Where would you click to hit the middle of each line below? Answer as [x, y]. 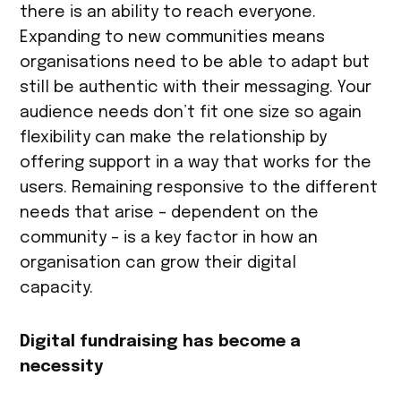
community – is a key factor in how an [169, 238]
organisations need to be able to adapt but [195, 62]
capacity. [61, 288]
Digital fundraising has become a [161, 341]
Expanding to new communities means [173, 37]
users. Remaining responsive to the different [199, 188]
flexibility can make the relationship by [174, 137]
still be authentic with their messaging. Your [196, 87]
